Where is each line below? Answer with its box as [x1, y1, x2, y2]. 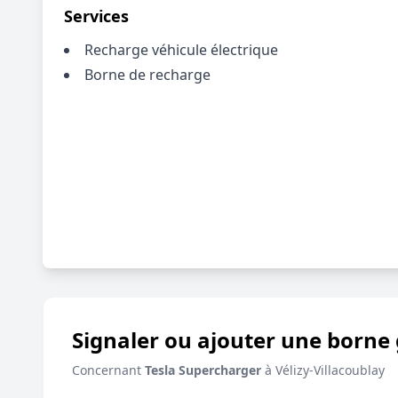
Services [64, 5, 129, 27]
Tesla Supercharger [145, 362, 261, 378]
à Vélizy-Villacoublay [261, 362, 385, 378]
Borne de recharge [84, 65, 211, 84]
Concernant [72, 362, 145, 378]
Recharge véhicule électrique [84, 40, 278, 60]
